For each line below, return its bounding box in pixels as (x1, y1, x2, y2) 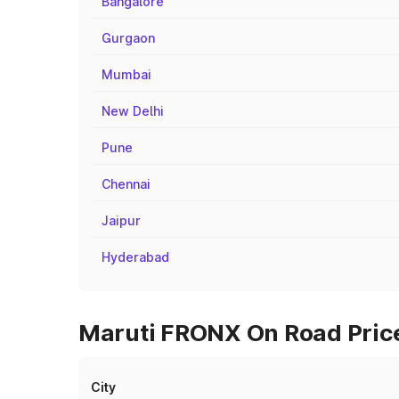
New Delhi (102, 103, 164, 118)
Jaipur (102, 213, 141, 228)
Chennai (102, 176, 151, 191)
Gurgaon (102, 30, 155, 45)
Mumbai (102, 67, 151, 82)
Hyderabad (102, 249, 169, 265)
